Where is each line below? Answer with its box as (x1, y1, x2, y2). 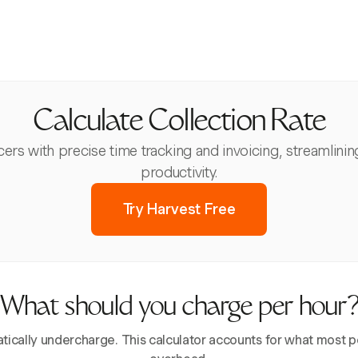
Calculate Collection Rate (33, 109, 325, 138)
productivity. (141, 164, 217, 181)
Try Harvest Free (122, 201, 236, 217)
